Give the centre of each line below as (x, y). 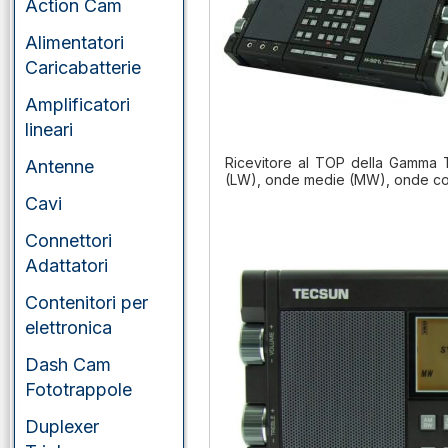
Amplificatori (77, 104)
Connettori (68, 240)
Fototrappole (78, 389)
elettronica (68, 327)
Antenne (59, 166)
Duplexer (62, 426)
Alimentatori (74, 42)
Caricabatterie (83, 67)
